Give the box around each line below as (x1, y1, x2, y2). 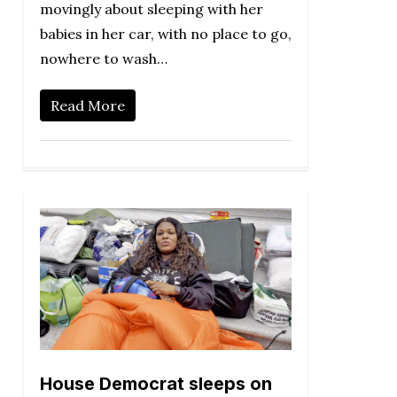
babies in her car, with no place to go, (39, 24, 292, 43)
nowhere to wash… (39, 49, 167, 67)
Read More (50, 96, 125, 114)
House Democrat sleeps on (39, 372, 272, 394)
